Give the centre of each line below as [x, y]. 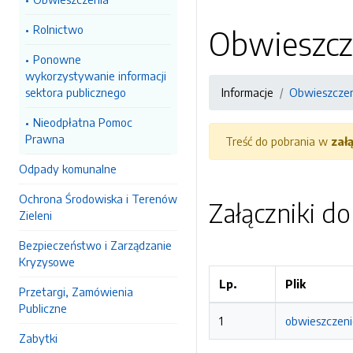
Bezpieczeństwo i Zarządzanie [95, 245]
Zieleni [35, 215]
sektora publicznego [76, 92]
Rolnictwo [58, 29]
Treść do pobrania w [278, 141]
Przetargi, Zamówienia [76, 292]
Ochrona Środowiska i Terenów [98, 199]
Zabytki [38, 338]
